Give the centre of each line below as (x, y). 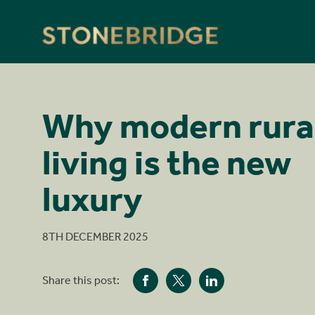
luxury (92, 199)
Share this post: (81, 280)
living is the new (167, 162)
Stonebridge (72, 31)
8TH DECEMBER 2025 (95, 236)
